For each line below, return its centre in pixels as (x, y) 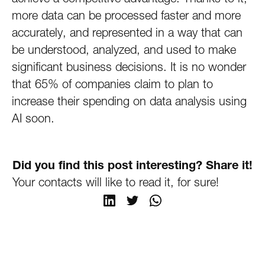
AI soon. (33, 118)
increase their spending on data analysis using (129, 101)
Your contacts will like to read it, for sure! (116, 182)
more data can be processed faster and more (126, 15)
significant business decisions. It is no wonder (129, 67)
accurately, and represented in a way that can (127, 33)
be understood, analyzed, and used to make (124, 50)
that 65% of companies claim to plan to (112, 84)
